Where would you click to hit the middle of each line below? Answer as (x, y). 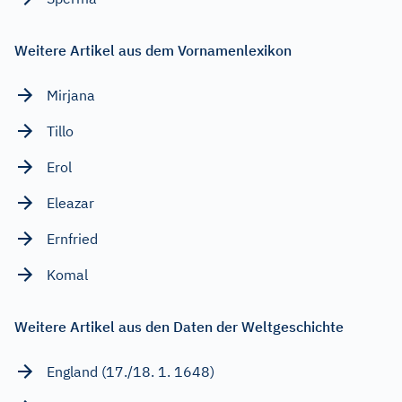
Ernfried (72, 239)
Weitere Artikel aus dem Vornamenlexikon (153, 51)
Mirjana (71, 96)
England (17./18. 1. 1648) (131, 372)
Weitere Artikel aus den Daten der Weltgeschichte (179, 327)
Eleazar (70, 203)
